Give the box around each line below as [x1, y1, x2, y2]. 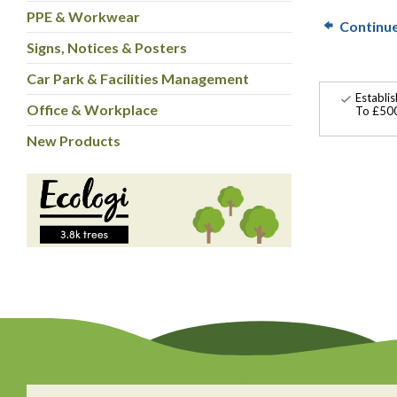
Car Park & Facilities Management [27, 69, 249, 87]
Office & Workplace [27, 100, 158, 118]
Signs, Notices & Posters [27, 38, 187, 56]
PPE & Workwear [27, 7, 140, 25]
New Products [27, 131, 121, 149]
